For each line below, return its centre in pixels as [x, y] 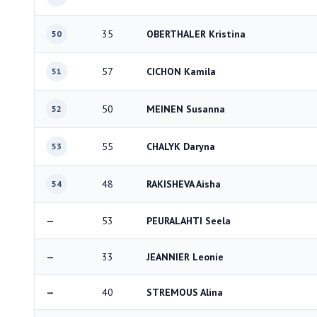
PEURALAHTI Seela [189, 221]
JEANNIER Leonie [185, 257]
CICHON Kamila [181, 71]
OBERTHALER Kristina [196, 34]
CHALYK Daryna [181, 146]
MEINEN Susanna [186, 109]
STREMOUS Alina [185, 292]
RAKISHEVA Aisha [184, 184]
